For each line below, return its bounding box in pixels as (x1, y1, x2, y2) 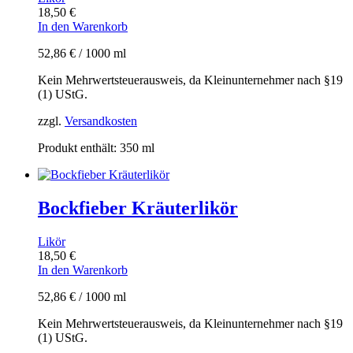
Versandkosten (65, 113, 137, 128)
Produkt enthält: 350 (38, 140, 142, 154)
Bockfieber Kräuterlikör (38, 197, 238, 218)
